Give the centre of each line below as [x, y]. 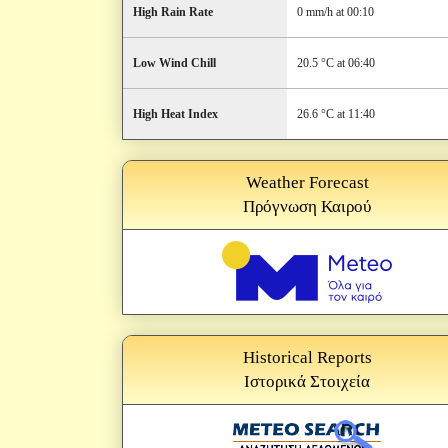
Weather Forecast [307, 182]
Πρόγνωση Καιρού [307, 206]
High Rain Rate [173, 12]
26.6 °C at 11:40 [336, 114]
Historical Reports [307, 357]
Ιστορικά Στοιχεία [307, 381]
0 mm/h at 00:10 [335, 12]
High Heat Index [175, 114]
